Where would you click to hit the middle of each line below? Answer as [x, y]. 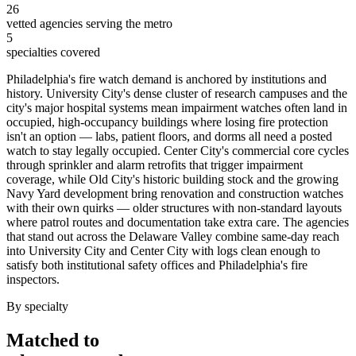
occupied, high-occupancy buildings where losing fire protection [167, 122]
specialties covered [53, 52]
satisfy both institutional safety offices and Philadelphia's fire [157, 265]
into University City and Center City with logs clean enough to [163, 251]
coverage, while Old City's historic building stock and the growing [172, 180]
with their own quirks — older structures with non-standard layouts [174, 208]
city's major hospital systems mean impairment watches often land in [177, 108]
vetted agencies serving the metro [89, 24]
